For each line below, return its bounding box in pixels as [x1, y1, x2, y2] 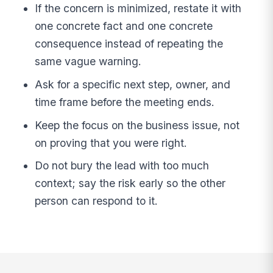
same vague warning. [35, 55, 142, 68]
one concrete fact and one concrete [35, 19, 213, 33]
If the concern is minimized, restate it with [35, 2, 242, 15]
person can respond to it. [35, 194, 158, 208]
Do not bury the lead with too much [35, 159, 210, 172]
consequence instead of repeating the [35, 37, 224, 51]
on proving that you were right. [35, 136, 188, 149]
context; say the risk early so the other [35, 177, 226, 190]
